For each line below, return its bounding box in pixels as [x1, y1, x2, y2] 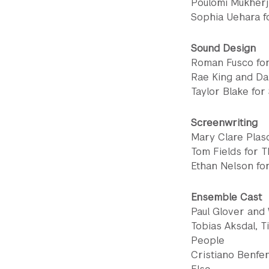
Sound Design [191, 42, 256, 55]
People [191, 234, 225, 247]
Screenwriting [191, 116, 258, 129]
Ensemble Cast [191, 191, 262, 204]
